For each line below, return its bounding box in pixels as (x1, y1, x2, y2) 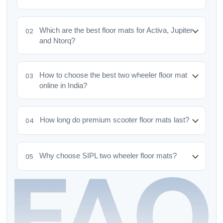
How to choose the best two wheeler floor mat (39, 71, 188, 80)
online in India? (39, 81, 88, 90)
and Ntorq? (39, 36, 76, 45)
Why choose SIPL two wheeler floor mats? (39, 151, 177, 160)
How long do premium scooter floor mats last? (40, 115, 190, 124)
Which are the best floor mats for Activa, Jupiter (39, 26, 193, 35)
